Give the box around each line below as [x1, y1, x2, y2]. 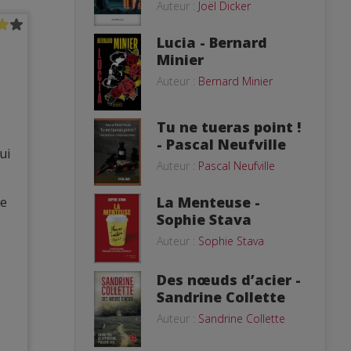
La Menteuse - [157, 192, 260, 212]
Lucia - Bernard [157, 32, 267, 52]
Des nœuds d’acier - [157, 270, 301, 289]
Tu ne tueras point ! [157, 118, 301, 136]
